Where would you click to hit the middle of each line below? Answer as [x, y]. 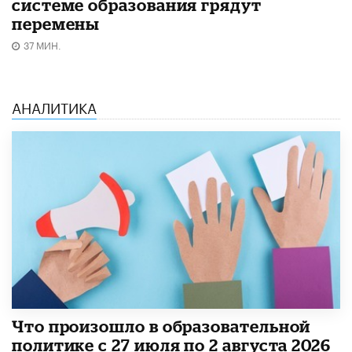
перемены [56, 23]
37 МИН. [42, 44]
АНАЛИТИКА [54, 106]
